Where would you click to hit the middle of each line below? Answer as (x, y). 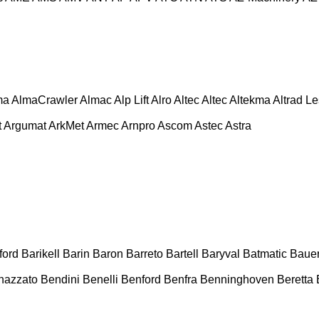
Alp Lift (131, 100)
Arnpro (138, 125)
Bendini (60, 279)
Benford (141, 279)
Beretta (295, 279)
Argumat (25, 125)
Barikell (41, 253)
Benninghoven (237, 279)
